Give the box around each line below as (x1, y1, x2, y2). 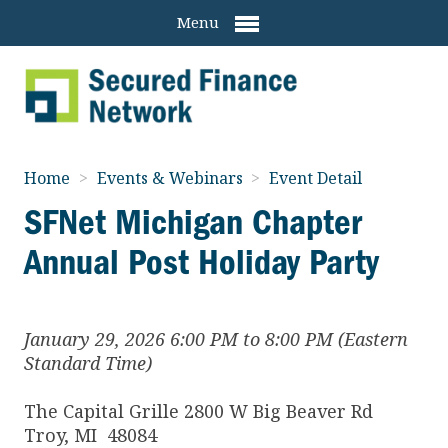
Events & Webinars (96, 166, 247, 189)
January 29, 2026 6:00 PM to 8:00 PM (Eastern (24, 326, 408, 351)
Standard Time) (24, 350, 152, 375)
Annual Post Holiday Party (24, 240, 379, 283)
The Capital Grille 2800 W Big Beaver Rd (24, 398, 373, 423)
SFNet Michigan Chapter (24, 200, 362, 243)
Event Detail (269, 166, 363, 189)
